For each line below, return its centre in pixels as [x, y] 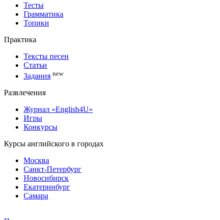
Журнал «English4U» [58, 110]
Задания [37, 76]
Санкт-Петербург [53, 169]
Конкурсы [41, 127]
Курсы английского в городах [54, 144]
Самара [36, 196]
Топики [36, 23]
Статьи [35, 65]
